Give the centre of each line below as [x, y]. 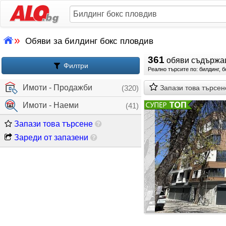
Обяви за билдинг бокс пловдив [89, 41]
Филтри [75, 66]
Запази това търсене [52, 124]
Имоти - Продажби [58, 88]
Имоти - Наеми [51, 105]
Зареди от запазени [50, 137]
